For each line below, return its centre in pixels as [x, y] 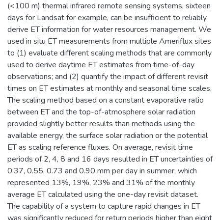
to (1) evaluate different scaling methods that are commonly [110, 53]
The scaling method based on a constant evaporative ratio [106, 100]
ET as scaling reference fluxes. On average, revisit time [100, 147]
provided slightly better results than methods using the [101, 124]
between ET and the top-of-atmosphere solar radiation [101, 112]
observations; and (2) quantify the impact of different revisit [108, 76]
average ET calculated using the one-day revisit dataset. [103, 194]
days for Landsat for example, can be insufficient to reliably [107, 17]
